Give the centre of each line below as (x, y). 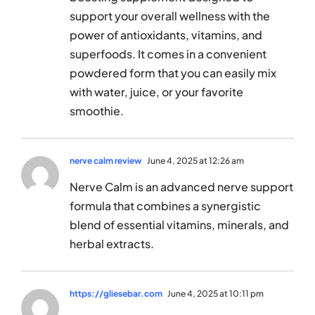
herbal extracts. (112, 244)
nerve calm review (106, 161)
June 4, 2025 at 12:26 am (195, 161)
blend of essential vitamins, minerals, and (179, 225)
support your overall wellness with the (170, 16)
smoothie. (97, 111)
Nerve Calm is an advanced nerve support (181, 187)
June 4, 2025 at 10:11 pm (215, 294)
